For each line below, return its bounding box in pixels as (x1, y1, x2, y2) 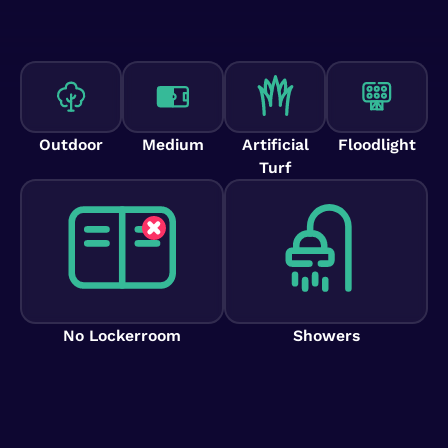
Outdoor (38, 135, 103, 155)
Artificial (241, 135, 309, 155)
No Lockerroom (62, 325, 181, 345)
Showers (292, 325, 360, 345)
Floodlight (338, 135, 417, 155)
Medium (141, 135, 204, 155)
